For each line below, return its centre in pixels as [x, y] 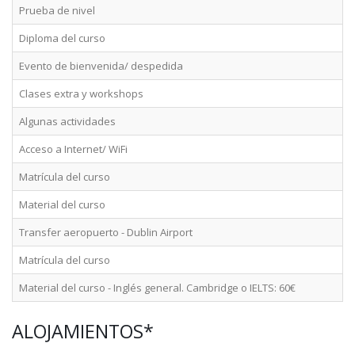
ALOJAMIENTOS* [83, 331]
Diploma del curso [62, 38]
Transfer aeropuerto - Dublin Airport [106, 232]
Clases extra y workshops [81, 94]
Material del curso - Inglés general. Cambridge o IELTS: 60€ [157, 288]
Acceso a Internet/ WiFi [73, 149]
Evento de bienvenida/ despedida [101, 66]
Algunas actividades [67, 121]
